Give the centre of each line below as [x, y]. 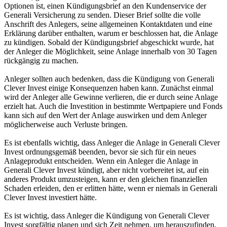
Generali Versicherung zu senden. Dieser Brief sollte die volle [102, 15]
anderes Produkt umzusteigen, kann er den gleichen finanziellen [106, 179]
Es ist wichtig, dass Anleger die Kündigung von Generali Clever [107, 216]
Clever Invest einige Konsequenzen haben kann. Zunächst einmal [109, 88]
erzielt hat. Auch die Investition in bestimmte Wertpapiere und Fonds [113, 106]
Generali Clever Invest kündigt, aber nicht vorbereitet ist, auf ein [106, 170]
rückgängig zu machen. [41, 61]
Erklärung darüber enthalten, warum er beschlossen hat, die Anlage [111, 33]
